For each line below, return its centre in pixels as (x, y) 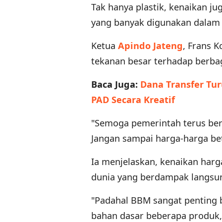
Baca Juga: (116, 84)
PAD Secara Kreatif (133, 100)
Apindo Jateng (150, 46)
